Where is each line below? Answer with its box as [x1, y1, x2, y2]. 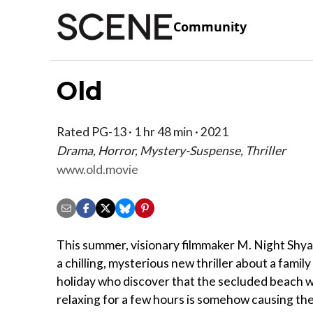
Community [173, 18, 247, 36]
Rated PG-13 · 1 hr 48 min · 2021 [57, 124, 228, 139]
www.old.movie [57, 161, 138, 177]
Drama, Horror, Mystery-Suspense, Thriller [57, 143, 286, 158]
